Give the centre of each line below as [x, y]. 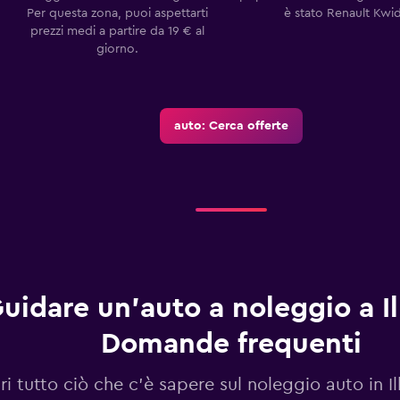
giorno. [117, 49]
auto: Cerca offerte [231, 125]
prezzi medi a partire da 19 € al [117, 31]
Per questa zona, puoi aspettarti [117, 13]
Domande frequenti [231, 343]
